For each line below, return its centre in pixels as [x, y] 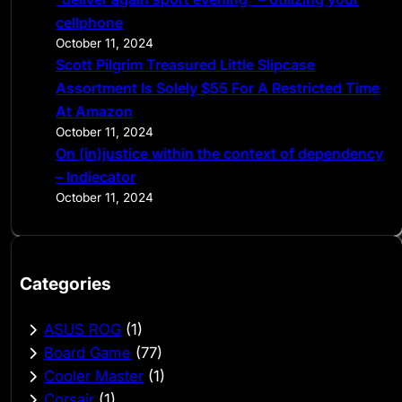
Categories [66, 284]
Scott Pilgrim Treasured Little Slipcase [186, 64]
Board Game [88, 352]
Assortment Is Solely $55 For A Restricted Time [218, 87]
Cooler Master [94, 376]
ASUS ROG [83, 329]
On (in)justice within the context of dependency [220, 153]
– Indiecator [96, 176]
